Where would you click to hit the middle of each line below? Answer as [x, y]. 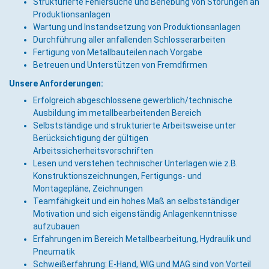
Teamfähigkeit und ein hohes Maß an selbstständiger [136, 201]
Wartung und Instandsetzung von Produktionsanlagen [137, 27]
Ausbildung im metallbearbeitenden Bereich [117, 113]
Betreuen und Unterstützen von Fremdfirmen [120, 65]
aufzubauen [56, 226]
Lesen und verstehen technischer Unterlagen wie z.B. [135, 163]
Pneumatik [54, 252]
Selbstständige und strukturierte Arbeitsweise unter [134, 125]
